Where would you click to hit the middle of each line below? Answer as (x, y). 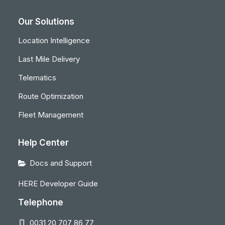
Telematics (37, 78)
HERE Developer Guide (58, 184)
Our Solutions (46, 22)
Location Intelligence (54, 40)
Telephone (41, 202)
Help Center (43, 143)
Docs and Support (61, 163)
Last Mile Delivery (49, 59)
